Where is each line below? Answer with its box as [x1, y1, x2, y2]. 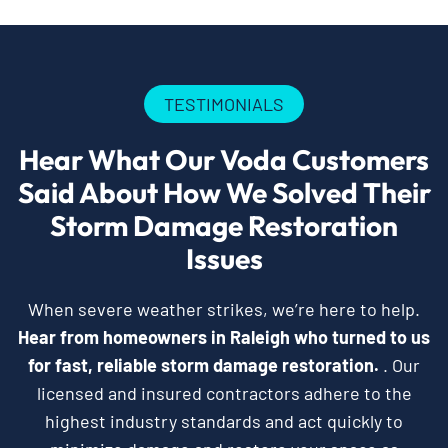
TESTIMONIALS [164, 92, 284, 115]
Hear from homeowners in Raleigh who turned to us [18, 325, 430, 348]
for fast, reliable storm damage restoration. [28, 353, 379, 376]
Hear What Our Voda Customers [19, 141, 429, 177]
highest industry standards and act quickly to [45, 409, 403, 432]
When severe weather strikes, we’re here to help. [28, 297, 420, 320]
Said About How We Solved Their [17, 174, 431, 210]
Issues [185, 240, 263, 276]
